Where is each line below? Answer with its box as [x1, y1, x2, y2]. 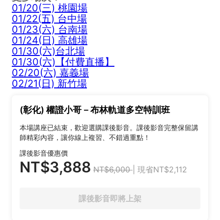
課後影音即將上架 [79, 193, 141, 204]
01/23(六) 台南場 [12, 24, 87, 36]
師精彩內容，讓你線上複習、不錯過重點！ [20, 133, 150, 142]
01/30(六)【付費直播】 [12, 56, 114, 68]
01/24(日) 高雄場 [12, 34, 87, 47]
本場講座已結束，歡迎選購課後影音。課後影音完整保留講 [20, 123, 198, 132]
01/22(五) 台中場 [12, 13, 87, 25]
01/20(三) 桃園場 [12, 2, 87, 14]
